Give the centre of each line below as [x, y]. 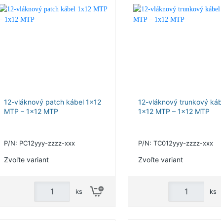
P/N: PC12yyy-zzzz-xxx [39, 143]
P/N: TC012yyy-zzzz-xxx [175, 143]
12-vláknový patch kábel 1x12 [53, 102]
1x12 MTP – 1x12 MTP [174, 111]
